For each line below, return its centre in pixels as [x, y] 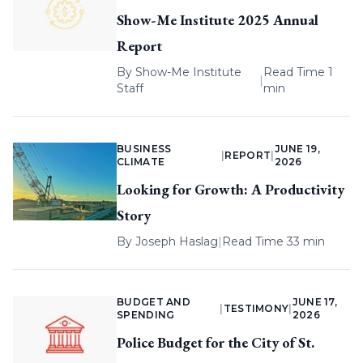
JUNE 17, [315, 302]
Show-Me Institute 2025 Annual [218, 20]
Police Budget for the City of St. [216, 343]
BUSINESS [144, 149]
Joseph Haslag [177, 242]
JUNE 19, [297, 149]
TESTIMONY [256, 309]
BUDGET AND [154, 302]
